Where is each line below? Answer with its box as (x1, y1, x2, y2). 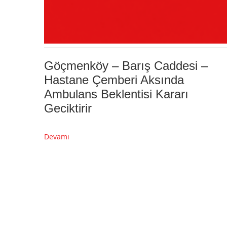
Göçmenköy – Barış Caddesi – (44, 58, 208, 72)
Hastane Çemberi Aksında (44, 72, 184, 87)
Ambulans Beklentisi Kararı (44, 87, 188, 101)
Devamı (44, 131, 69, 141)
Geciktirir (44, 101, 92, 115)
